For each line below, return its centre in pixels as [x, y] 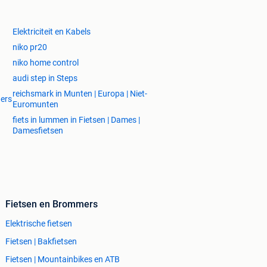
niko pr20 [30, 47]
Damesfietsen [38, 131]
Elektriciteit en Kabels [52, 32]
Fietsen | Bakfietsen [41, 242]
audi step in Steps [45, 78]
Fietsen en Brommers [52, 204]
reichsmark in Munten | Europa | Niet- [80, 94]
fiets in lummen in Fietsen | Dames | [76, 120]
